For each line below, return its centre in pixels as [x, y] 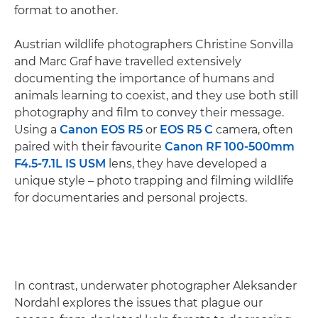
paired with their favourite [89, 146]
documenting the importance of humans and [144, 78]
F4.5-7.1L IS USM [60, 163]
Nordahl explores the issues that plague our [138, 302]
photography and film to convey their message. [149, 112]
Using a [37, 129]
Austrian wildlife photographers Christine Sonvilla [154, 44]
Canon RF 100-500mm [230, 146]
